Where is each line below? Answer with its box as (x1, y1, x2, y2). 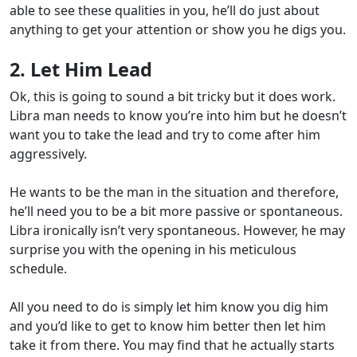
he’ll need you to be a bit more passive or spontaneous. (10, 202, 343, 221)
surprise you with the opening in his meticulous (10, 241, 296, 259)
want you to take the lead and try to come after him (10, 126, 320, 144)
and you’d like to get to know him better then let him (10, 317, 326, 335)
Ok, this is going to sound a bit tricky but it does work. (10, 88, 335, 106)
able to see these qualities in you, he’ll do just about (10, 2, 320, 20)
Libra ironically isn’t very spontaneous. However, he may (10, 222, 345, 240)
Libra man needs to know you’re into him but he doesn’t (10, 107, 347, 125)
